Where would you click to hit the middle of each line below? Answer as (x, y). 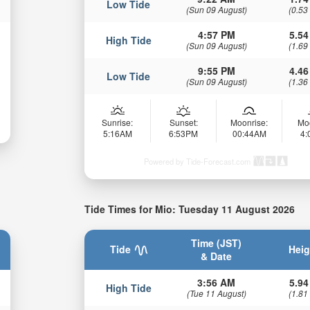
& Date (217, 256)
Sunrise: (118, 122)
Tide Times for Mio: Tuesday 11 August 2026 (190, 209)
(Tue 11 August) (216, 293)
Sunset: (183, 122)
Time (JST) (217, 243)
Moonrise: (249, 122)
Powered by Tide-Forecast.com (198, 161)
